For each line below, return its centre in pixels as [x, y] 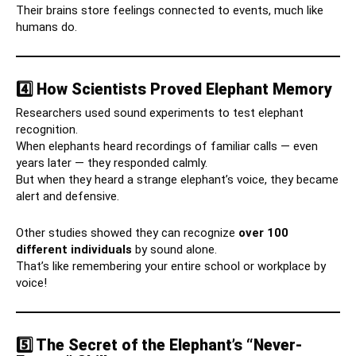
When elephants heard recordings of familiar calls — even [167, 147]
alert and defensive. [68, 197]
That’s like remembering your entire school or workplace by [171, 267]
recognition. [47, 130]
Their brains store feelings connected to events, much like [170, 11]
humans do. [46, 27]
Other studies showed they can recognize [127, 233]
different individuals [74, 250]
